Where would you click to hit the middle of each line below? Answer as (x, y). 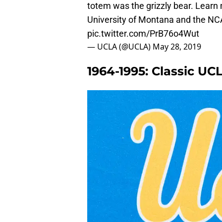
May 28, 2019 (177, 47)
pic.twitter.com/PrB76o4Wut (143, 34)
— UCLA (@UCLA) (120, 47)
